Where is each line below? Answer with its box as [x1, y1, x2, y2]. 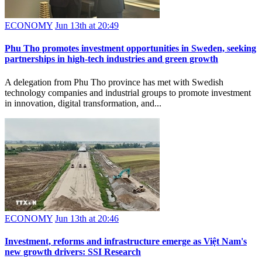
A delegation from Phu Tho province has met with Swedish [5, 77, 223, 87]
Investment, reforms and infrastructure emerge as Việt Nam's [5, 236, 247, 246]
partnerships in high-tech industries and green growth [5, 54, 218, 64]
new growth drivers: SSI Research [5, 246, 141, 257]
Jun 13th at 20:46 [55, 213, 119, 223]
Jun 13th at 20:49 [55, 20, 119, 31]
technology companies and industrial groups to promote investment [5, 87, 251, 98]
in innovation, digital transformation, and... [5, 98, 161, 108]
